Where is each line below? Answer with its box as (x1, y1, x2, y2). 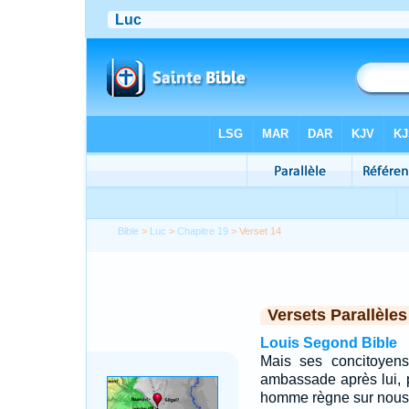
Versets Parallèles (267, 306, 407, 324)
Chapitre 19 (177, 225, 229, 236)
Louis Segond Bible (259, 335, 397, 351)
